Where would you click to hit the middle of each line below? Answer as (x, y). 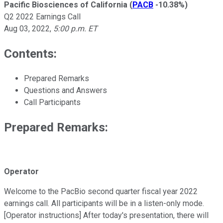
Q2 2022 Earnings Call (42, 16)
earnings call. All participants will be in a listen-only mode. (104, 204)
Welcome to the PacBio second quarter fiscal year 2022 (101, 192)
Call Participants (52, 102)
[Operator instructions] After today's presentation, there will (106, 216)
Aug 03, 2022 (27, 28)
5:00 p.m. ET (75, 28)
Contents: (30, 54)
